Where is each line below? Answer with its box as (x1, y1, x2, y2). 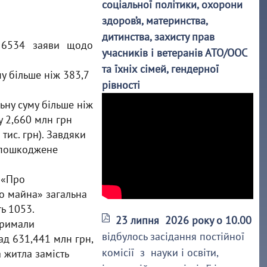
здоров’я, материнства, (102, 14, 208, 27)
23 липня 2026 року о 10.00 (116, 213, 252, 227)
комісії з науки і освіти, (102, 246, 219, 259)
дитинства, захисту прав (102, 30, 215, 44)
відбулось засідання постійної (102, 229, 245, 243)
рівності (102, 78, 141, 92)
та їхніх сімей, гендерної (102, 62, 219, 76)
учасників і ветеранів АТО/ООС (102, 46, 247, 60)
